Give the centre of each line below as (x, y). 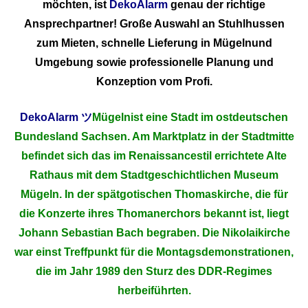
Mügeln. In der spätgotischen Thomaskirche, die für (154, 195)
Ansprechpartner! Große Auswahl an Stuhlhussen (154, 24)
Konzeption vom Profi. (154, 82)
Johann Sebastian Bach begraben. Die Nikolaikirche (154, 233)
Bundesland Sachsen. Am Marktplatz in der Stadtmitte (154, 137)
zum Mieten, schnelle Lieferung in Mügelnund (154, 43)
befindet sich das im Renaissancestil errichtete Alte (154, 156)
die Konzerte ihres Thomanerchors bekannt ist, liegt (154, 214)
